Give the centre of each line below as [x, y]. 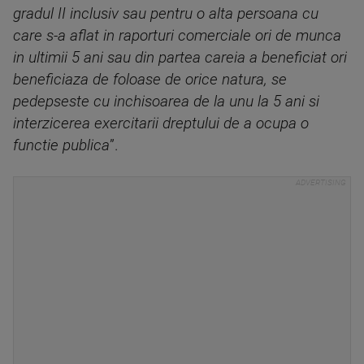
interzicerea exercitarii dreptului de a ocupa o [161, 123]
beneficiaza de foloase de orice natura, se [150, 80]
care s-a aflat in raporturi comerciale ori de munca [177, 36]
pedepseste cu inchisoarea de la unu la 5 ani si [166, 102]
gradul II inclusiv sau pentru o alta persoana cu [166, 14]
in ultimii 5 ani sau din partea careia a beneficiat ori [180, 58]
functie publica [61, 145]
